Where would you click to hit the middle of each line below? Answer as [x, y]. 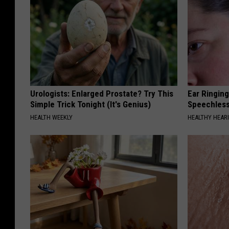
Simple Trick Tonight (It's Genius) [90, 104]
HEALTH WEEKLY [51, 117]
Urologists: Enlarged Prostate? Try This [102, 93]
